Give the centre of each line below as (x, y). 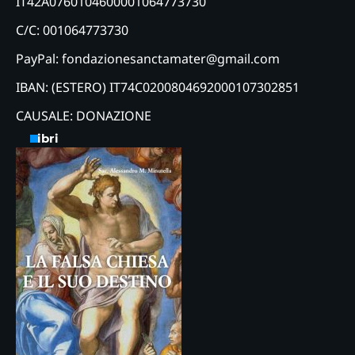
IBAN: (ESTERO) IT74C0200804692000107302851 (158, 87)
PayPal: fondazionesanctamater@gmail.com (148, 58)
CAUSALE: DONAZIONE (84, 115)
